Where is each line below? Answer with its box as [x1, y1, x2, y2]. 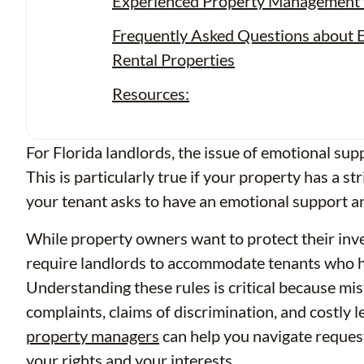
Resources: [112, 84, 189, 103]
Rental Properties [112, 50, 235, 69]
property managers [26, 326, 159, 345]
